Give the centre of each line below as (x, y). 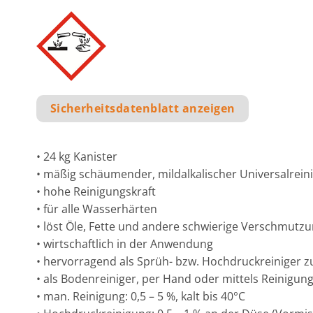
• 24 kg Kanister (77, 156)
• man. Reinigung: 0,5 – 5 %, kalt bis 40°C (141, 296)
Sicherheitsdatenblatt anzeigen (143, 109)
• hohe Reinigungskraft (96, 191)
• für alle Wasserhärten (97, 209)
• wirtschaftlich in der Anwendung (125, 243)
